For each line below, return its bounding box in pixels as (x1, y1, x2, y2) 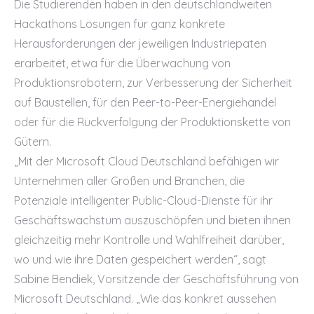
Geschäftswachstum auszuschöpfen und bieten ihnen (14, 213, 291, 227)
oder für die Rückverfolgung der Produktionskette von (14, 115, 291, 129)
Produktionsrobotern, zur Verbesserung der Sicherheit (14, 76, 292, 90)
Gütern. (14, 135, 51, 149)
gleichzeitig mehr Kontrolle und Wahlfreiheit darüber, (14, 233, 284, 247)
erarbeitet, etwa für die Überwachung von (14, 56, 231, 70)
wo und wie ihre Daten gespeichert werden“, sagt (14, 252, 266, 266)
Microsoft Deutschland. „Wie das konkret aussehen (14, 292, 276, 306)
